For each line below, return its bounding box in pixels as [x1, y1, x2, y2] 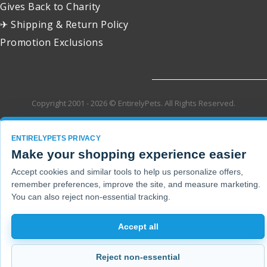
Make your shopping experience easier [11, 147, 246, 161]
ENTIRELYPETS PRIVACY [11, 134, 101, 142]
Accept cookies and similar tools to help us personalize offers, [11, 167, 243, 176]
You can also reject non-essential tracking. [11, 192, 170, 201]
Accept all [117, 222, 159, 231]
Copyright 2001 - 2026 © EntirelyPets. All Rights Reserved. [32, 97, 235, 108]
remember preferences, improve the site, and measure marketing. [11, 179, 260, 189]
